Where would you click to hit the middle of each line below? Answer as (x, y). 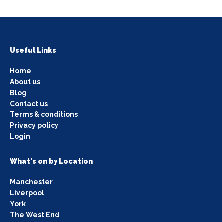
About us (25, 82)
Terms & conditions (44, 114)
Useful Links (33, 50)
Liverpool (27, 193)
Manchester (31, 182)
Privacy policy (34, 125)
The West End (35, 214)
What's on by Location (51, 161)
